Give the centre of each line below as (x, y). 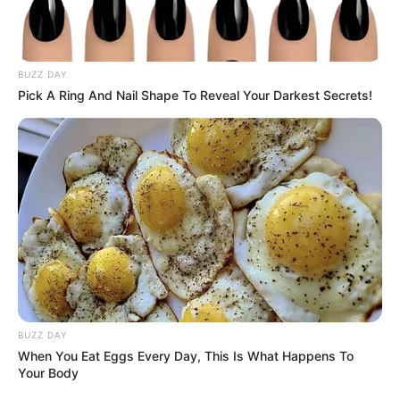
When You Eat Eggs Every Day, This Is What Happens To (186, 355)
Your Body (48, 372)
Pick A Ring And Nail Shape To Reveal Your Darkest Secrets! (195, 96)
